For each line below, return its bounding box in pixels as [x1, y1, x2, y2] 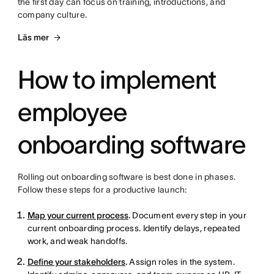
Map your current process [27, 210, 128, 221]
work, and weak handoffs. [27, 236, 128, 246]
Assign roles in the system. [127, 257, 235, 267]
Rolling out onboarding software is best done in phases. [17, 172, 236, 182]
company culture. [17, 10, 87, 20]
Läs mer [17, 32, 49, 43]
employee [17, 98, 128, 127]
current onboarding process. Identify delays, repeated [27, 223, 240, 234]
